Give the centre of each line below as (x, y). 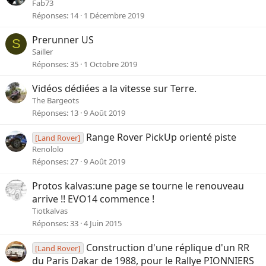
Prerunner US (63, 40)
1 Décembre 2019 (114, 15)
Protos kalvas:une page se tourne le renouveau (138, 186)
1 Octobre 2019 (110, 64)
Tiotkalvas (50, 211)
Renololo (48, 149)
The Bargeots (56, 101)
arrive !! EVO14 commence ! (93, 199)
